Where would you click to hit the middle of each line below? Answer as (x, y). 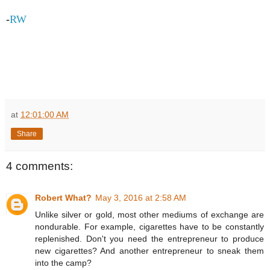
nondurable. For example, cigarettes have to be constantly (149, 226)
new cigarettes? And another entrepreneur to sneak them (149, 250)
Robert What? (63, 197)
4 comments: (39, 166)
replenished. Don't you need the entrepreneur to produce (149, 238)
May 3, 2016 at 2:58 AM (141, 197)
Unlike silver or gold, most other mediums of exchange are (149, 214)
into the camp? (63, 262)
